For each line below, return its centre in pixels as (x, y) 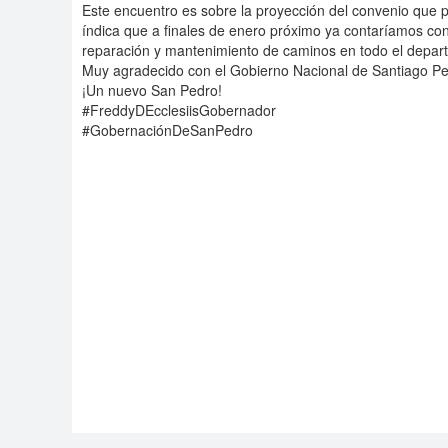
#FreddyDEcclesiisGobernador (179, 110)
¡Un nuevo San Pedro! (152, 90)
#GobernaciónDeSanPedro (167, 130)
